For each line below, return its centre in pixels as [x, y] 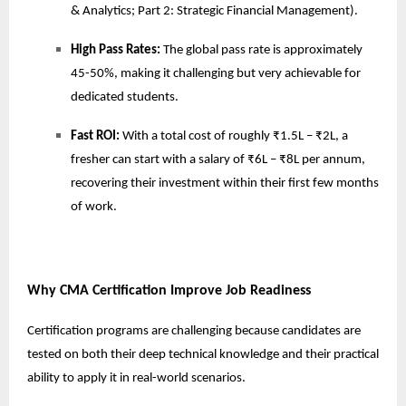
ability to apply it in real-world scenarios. [136, 378]
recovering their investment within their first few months [225, 183]
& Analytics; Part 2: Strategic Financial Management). [214, 11]
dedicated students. [125, 97]
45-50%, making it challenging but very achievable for [216, 73]
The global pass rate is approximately [263, 50]
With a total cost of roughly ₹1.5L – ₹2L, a [235, 136]
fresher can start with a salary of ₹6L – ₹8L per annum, [218, 159]
